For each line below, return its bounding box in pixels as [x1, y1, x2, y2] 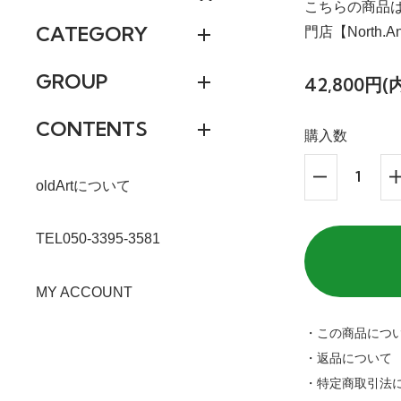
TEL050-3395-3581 [36, 231, 160, 247]
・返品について [304, 351, 392, 366]
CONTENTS [36, 116, 148, 141]
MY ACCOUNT [36, 284, 132, 300]
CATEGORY [36, 21, 148, 47]
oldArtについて [36, 178, 131, 194]
